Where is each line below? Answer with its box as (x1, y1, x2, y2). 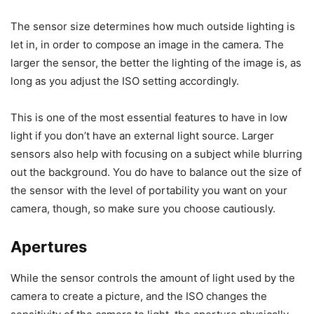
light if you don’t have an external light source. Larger (11, 129, 274, 143)
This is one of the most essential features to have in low (11, 111, 287, 125)
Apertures (11, 238, 87, 257)
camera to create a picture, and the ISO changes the (11, 289, 267, 303)
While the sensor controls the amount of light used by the (11, 271, 295, 285)
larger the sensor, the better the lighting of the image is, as (11, 56, 301, 70)
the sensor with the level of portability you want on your (11, 184, 287, 198)
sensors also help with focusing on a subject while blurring (11, 147, 302, 161)
